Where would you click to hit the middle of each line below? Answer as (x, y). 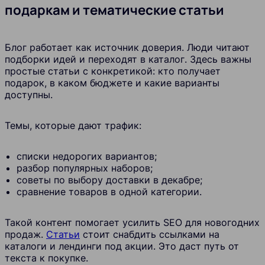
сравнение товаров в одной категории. (109, 191)
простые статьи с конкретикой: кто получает (113, 71)
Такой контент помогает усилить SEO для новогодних (132, 222)
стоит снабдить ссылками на (150, 234)
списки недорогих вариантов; (87, 156)
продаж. (25, 234)
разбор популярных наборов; (85, 168)
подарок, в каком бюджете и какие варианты (112, 83)
